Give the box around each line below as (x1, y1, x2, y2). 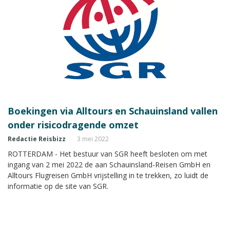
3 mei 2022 (77, 134, 109, 143)
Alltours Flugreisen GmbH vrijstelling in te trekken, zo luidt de (8, 170, 208, 180)
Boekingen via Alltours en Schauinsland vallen (8, 104, 218, 117)
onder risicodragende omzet (8, 118, 139, 131)
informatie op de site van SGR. (8, 181, 108, 191)
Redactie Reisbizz (8, 134, 66, 143)
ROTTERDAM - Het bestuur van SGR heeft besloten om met (8, 148, 207, 159)
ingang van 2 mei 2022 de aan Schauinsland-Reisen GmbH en (8, 159, 210, 169)
